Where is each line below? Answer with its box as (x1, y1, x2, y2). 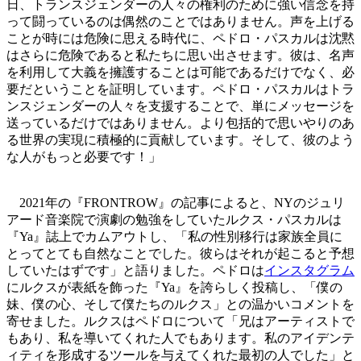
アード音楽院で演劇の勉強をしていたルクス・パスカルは (6, 213, 342, 227)
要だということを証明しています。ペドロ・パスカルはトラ (6, 82, 355, 97)
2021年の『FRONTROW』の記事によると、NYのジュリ (6, 196, 345, 210)
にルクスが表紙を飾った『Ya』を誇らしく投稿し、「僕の (6, 280, 342, 295)
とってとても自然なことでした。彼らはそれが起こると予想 (6, 247, 355, 261)
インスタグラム (264, 263, 355, 278)
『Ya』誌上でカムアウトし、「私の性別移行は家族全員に (6, 230, 342, 244)
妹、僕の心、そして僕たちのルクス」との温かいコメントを (6, 297, 355, 312)
